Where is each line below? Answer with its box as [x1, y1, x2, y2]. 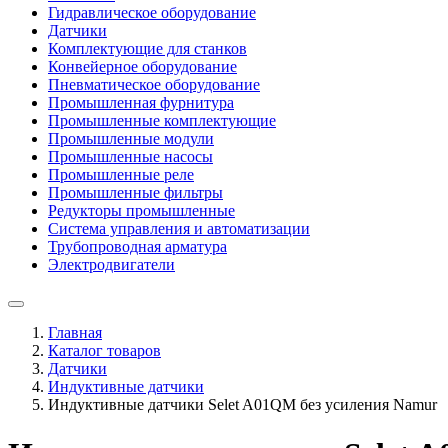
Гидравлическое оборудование [48, 4, 256, 22]
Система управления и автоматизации [48, 220, 310, 238]
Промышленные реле [48, 166, 194, 184]
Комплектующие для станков [48, 40, 247, 58]
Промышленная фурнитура [48, 94, 234, 112]
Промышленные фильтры [48, 184, 223, 202]
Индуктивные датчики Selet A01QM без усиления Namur [48, 396, 437, 414]
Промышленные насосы [48, 148, 213, 166]
